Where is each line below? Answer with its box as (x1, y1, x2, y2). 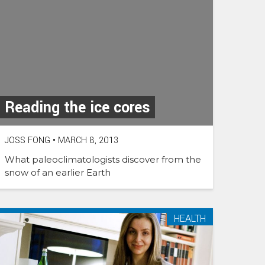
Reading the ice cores (5, 97, 150, 119)
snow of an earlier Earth (5, 167, 111, 179)
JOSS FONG (5, 134, 50, 147)
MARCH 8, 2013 (56, 134, 118, 147)
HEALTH (174, 212, 206, 226)
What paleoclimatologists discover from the (5, 154, 201, 166)
